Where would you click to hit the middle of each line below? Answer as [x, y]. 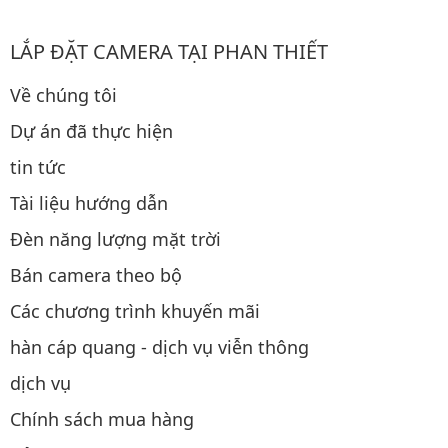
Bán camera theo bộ [96, 274]
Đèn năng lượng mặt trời [115, 238]
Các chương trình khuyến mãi [135, 310]
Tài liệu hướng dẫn [89, 202]
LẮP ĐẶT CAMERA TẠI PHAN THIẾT [169, 51]
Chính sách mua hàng [102, 418]
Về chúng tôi [63, 94]
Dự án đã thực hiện [91, 130]
